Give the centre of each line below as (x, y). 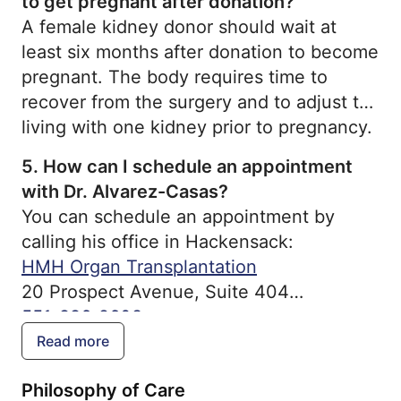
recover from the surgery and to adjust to (196, 102)
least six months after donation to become (200, 51)
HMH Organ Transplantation (139, 266)
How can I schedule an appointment (198, 166)
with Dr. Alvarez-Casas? (125, 191)
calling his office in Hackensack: (158, 241)
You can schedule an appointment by (178, 216)
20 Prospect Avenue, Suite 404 (155, 291)
